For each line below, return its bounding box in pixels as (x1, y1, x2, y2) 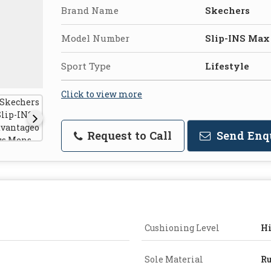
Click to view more (61, 88, 142, 100)
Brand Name (61, 4, 119, 16)
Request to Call (84, 128, 172, 143)
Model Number (61, 31, 129, 44)
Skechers (205, 4, 250, 16)
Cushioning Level (145, 221, 220, 233)
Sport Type (61, 59, 111, 72)
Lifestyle (205, 59, 249, 72)
